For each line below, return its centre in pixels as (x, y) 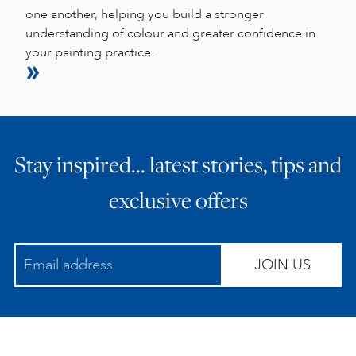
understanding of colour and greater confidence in (170, 33)
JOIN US (282, 265)
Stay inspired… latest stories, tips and (178, 164)
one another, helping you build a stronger (145, 14)
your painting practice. (90, 52)
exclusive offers (178, 200)
